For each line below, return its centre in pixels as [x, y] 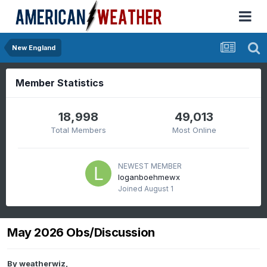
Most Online [194, 130]
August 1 [159, 189]
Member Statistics [60, 83]
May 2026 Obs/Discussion [81, 233]
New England [34, 48]
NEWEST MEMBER [150, 166]
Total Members [79, 130]
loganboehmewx [149, 177]
